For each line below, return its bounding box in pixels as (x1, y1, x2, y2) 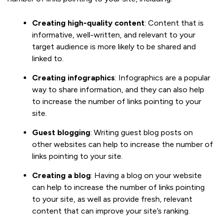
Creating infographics (32, 73, 115, 82)
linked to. (32, 53, 64, 63)
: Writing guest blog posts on (90, 127, 193, 137)
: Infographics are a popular (115, 73, 210, 82)
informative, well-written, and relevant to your (32, 30, 195, 39)
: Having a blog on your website (91, 170, 202, 180)
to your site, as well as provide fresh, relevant (32, 194, 192, 204)
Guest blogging (32, 127, 90, 137)
